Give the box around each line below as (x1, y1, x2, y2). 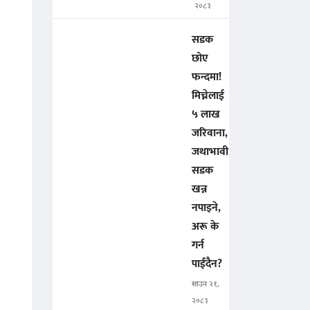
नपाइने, (192, 199, 221, 218)
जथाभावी (192, 143, 228, 162)
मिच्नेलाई (192, 86, 224, 106)
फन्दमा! (192, 68, 221, 87)
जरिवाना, (192, 124, 228, 143)
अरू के (192, 217, 219, 237)
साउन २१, (192, 280, 219, 290)
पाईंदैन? (192, 255, 222, 274)
